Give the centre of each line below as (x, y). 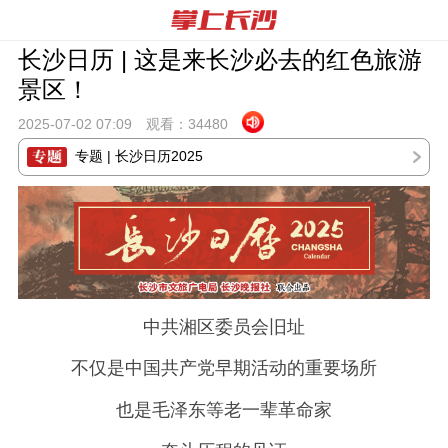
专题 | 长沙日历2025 (138, 156)
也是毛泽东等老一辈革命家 (224, 409)
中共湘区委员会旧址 (224, 326)
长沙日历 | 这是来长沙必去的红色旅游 (219, 59)
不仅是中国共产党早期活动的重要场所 (224, 368)
